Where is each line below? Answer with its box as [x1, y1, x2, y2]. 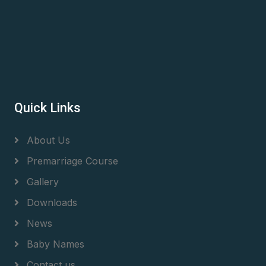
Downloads [24, 196, 77, 208]
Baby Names [24, 237, 84, 250]
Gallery [24, 175, 59, 188]
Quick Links [14, 100, 81, 115]
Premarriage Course [24, 154, 118, 167]
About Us [24, 134, 70, 146]
